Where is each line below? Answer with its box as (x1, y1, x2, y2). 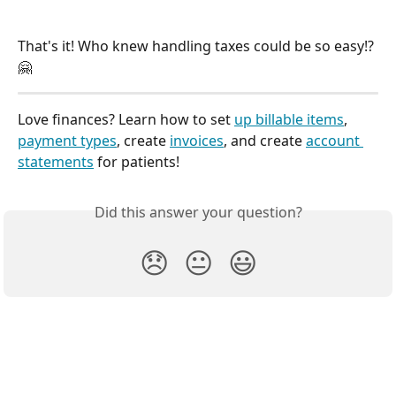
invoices (170, 130, 224, 150)
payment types (18, 130, 117, 150)
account (306, 130, 363, 150)
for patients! (94, 151, 179, 171)
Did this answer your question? (94, 202, 302, 222)
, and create (224, 130, 306, 150)
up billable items (234, 109, 344, 129)
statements (18, 151, 94, 171)
